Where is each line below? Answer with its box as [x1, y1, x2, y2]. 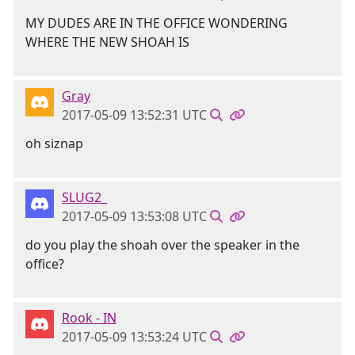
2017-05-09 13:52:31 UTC [62, 106, 207, 124]
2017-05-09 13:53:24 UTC [62, 328, 207, 345]
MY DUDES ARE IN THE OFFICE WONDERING [25, 14, 288, 32]
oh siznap [25, 135, 83, 152]
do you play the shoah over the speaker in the [25, 236, 300, 254]
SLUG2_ [62, 189, 107, 206]
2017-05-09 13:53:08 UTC [62, 208, 207, 225]
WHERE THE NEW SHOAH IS [25, 33, 189, 51]
